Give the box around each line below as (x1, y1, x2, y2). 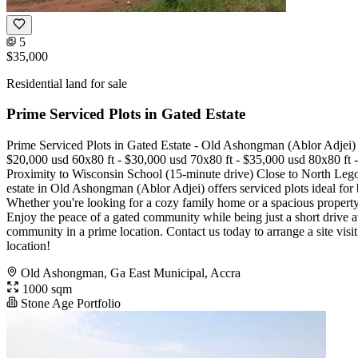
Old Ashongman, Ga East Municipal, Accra (21, 266, 241, 280)
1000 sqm (19, 282, 72, 296)
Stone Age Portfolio (18, 296, 121, 311)
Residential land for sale (6, 76, 127, 90)
